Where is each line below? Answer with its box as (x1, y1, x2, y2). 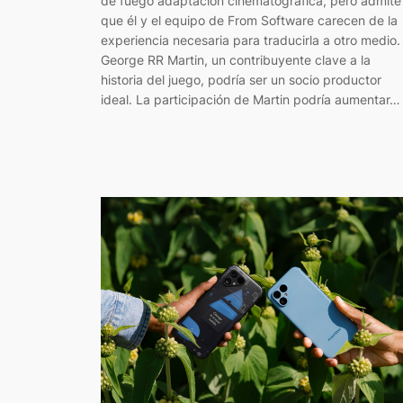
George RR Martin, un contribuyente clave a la (101, 51, 371, 67)
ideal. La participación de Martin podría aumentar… (101, 91, 400, 107)
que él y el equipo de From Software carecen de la (101, 12, 398, 28)
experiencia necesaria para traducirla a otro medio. (101, 31, 400, 48)
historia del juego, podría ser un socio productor (101, 71, 381, 87)
